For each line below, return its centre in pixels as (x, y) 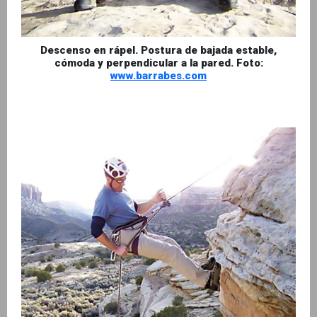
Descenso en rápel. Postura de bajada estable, (158, 51)
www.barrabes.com (158, 76)
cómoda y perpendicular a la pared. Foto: (158, 63)
